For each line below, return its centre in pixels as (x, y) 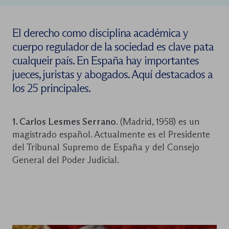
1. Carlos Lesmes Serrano (64, 121)
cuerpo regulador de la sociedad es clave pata (113, 47)
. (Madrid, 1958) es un (158, 121)
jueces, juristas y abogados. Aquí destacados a (112, 74)
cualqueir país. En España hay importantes (106, 60)
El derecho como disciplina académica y (100, 33)
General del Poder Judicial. (66, 160)
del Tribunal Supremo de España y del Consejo (106, 147)
